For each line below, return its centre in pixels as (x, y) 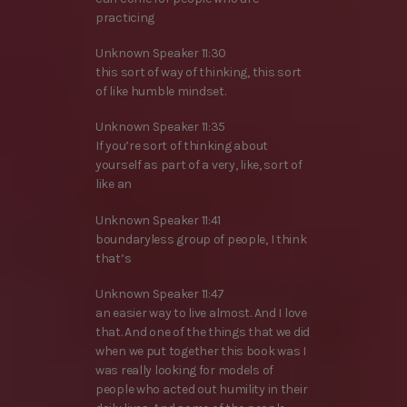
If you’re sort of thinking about (182, 146)
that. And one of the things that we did (203, 332)
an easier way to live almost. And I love (201, 313)
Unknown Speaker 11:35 (161, 127)
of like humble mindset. (161, 92)
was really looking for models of (185, 370)
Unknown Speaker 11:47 (160, 293)
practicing (125, 18)
